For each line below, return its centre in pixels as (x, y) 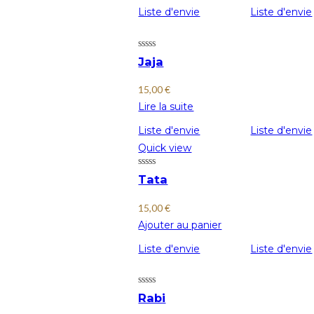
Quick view (165, 148)
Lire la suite (166, 106)
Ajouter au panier (180, 225)
